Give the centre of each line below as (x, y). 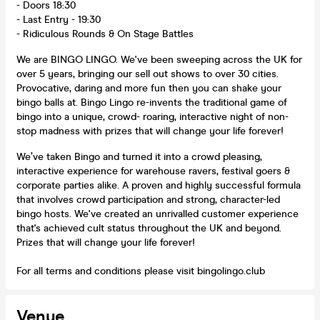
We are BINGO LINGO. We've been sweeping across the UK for (159, 59)
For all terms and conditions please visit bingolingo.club (141, 271)
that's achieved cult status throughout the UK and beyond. (149, 228)
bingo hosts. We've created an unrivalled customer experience (157, 214)
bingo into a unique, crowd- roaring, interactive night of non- (152, 116)
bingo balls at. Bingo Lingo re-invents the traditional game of (152, 102)
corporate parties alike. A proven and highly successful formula (159, 185)
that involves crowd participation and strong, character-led (148, 199)
